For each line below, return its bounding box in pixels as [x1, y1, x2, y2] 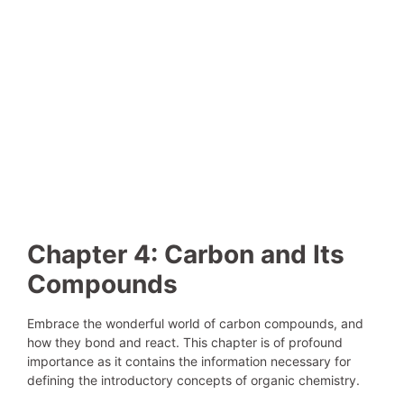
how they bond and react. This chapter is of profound [27, 334, 343, 350]
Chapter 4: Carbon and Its [27, 238, 344, 270]
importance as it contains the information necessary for [27, 353, 351, 369]
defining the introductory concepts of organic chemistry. [27, 372, 360, 388]
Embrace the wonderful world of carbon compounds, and [27, 315, 363, 331]
